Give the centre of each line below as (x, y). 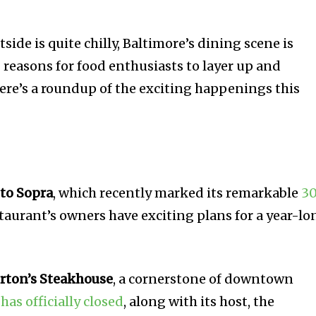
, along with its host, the (199, 302)
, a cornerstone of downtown (203, 279)
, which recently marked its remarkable (177, 193)
